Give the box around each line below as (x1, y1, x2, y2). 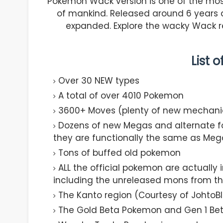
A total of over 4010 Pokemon (58, 89, 184, 102)
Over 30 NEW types (58, 74, 139, 87)
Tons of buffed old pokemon (58, 146, 181, 159)
